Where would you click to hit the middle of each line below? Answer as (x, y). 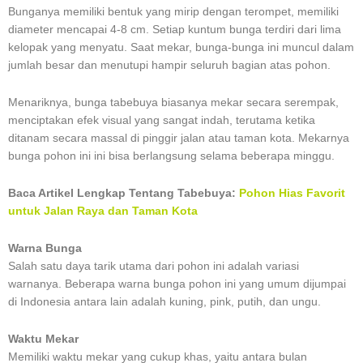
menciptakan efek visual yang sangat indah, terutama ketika (162, 121)
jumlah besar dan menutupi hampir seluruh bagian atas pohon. (169, 66)
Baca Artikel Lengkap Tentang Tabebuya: (122, 194)
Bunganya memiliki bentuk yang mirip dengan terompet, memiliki (173, 12)
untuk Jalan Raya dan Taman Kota (103, 211)
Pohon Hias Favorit (292, 194)
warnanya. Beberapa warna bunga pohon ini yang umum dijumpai (177, 284)
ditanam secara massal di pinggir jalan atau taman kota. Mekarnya (179, 139)
